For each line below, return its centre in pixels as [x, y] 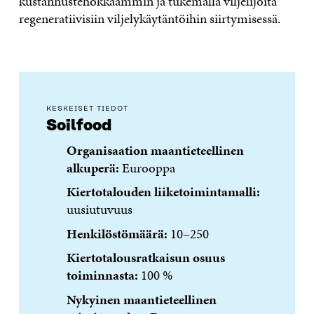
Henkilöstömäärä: [117, 233]
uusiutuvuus [99, 210]
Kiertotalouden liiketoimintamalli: [163, 192]
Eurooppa [147, 168]
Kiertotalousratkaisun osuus [145, 258]
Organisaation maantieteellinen [155, 150]
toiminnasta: [102, 275]
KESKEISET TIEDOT [88, 109]
